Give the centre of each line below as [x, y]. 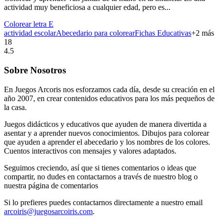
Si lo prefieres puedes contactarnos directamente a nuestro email [103, 202]
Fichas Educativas [163, 33]
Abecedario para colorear [95, 33]
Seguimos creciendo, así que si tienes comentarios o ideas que [100, 167]
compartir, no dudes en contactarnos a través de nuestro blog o [101, 176]
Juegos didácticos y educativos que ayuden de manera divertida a [105, 124]
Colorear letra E [29, 24]
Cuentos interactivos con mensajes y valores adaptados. [90, 151]
